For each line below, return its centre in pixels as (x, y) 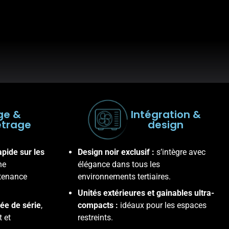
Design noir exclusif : (117, 152)
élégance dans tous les (119, 165)
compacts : (99, 205)
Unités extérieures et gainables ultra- (146, 193)
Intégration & (166, 115)
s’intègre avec (181, 152)
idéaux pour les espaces (163, 205)
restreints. (95, 218)
